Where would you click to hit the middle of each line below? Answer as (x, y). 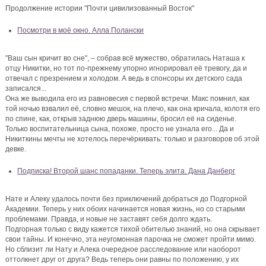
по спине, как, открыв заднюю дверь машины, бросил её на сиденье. (121, 119)
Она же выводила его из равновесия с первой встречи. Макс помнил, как (128, 99)
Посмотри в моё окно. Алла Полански (81, 31)
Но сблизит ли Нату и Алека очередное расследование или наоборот (123, 250)
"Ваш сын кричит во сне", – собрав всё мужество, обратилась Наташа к (125, 58)
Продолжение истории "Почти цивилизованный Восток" (100, 9)
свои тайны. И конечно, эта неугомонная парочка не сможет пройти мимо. (131, 240)
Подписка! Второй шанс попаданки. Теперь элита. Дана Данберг (126, 171)
